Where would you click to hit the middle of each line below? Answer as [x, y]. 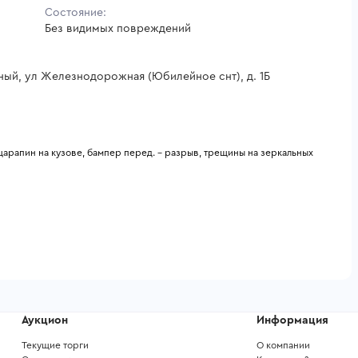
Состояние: [76, 12]
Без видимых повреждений [118, 28]
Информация [292, 320]
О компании [283, 345]
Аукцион [45, 320]
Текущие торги [55, 345]
